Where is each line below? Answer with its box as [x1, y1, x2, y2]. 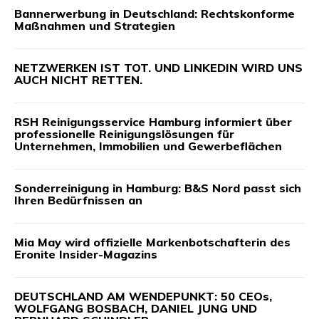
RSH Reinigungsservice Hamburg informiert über [14, 115, 292, 130]
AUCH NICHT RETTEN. [14, 73, 142, 88]
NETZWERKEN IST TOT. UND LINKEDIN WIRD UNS [14, 61, 303, 75]
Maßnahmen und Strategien [14, 19, 175, 33]
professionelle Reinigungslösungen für [14, 127, 234, 142]
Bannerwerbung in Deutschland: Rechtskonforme [14, 6, 295, 21]
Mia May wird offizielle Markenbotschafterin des [14, 235, 291, 250]
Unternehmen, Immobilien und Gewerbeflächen [14, 139, 282, 154]
